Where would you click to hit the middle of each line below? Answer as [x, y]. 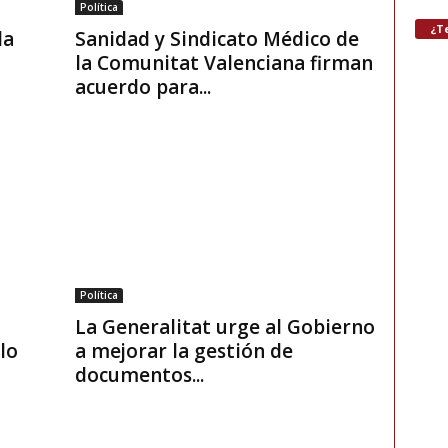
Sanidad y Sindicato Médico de [216, 39]
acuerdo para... [142, 87]
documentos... [139, 375]
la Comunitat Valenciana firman [223, 63]
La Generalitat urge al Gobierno [224, 327]
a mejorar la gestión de [183, 351]
